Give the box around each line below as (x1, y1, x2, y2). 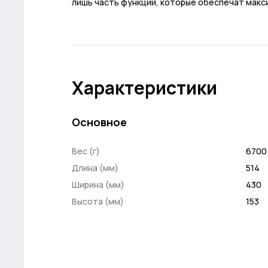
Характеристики (72, 75, 217, 100)
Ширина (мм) (72, 179, 124, 190)
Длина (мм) (72, 162, 118, 173)
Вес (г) (72, 145, 100, 157)
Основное (72, 115, 127, 129)
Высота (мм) (72, 196, 124, 207)
